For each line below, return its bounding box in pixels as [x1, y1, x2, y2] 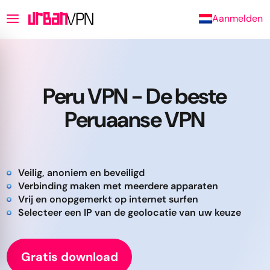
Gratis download [20, 249, 118, 265]
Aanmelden [212, 11, 263, 25]
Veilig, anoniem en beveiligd [18, 166, 145, 179]
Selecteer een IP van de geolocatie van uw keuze [18, 206, 241, 219]
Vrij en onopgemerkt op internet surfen [18, 193, 198, 206]
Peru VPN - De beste [43, 82, 227, 110]
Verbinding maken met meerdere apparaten [18, 180, 218, 192]
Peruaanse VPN [64, 105, 205, 134]
